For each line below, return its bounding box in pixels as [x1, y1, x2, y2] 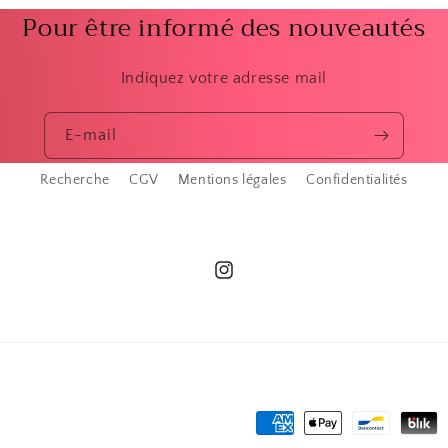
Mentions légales [177, 172, 287, 188]
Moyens [223, 415, 281, 433]
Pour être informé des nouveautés [22, 7, 426, 49]
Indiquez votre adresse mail [120, 69, 328, 87]
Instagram [212, 272, 278, 289]
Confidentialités [306, 172, 408, 188]
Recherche [40, 172, 110, 188]
